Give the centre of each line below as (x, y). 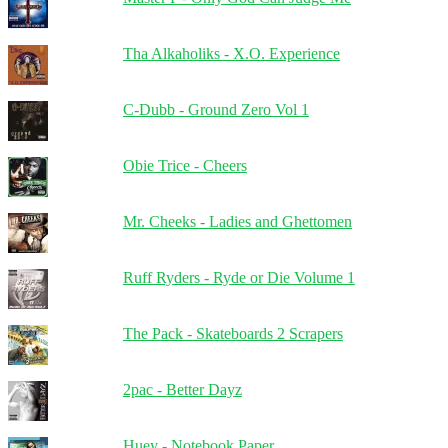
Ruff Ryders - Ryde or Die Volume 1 (238, 277)
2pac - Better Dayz (182, 389)
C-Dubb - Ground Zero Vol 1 (215, 109)
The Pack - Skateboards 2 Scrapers (232, 333)
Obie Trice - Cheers (184, 165)
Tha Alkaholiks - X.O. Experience (231, 53)
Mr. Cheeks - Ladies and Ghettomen (237, 221)
